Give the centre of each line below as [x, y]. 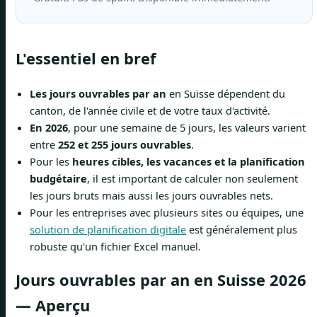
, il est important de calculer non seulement [192, 178]
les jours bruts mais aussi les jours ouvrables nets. [151, 195]
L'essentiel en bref [86, 59]
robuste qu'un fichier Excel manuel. [115, 246]
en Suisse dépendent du [226, 93]
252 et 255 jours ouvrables [125, 144]
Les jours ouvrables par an [98, 93]
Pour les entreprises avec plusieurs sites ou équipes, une [167, 212]
